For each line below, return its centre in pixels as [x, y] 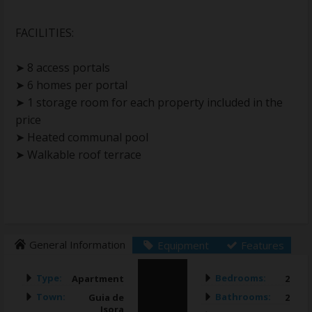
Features [263, 245]
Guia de [106, 298]
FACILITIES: [45, 33]
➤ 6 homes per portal [71, 85]
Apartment [98, 279]
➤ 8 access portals [63, 68]
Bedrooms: [241, 278]
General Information [77, 245]
